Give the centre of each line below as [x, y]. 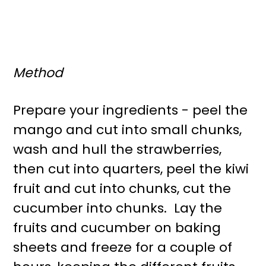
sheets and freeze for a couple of [123, 248]
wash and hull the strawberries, [118, 150]
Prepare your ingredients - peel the [131, 110]
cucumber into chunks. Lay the [118, 208]
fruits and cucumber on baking [117, 228]
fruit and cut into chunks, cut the [122, 189]
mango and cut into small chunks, [128, 130]
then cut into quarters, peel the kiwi [131, 169]
